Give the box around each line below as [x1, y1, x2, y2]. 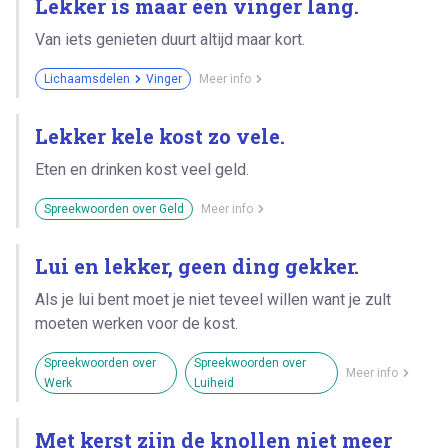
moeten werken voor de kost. [35, 313, 238, 333]
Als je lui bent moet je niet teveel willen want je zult [35, 289, 391, 309]
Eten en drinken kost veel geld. [35, 159, 249, 179]
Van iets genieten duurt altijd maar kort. [35, 29, 305, 49]
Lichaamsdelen [44, 71, 130, 86]
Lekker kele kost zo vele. [35, 122, 285, 149]
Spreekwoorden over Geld [44, 201, 184, 216]
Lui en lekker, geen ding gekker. [35, 252, 359, 279]
